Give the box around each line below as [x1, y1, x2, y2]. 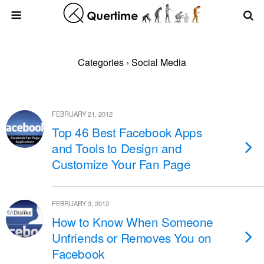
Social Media [129, 55, 186, 69]
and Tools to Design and [52, 139, 182, 157]
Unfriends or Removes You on [52, 229, 212, 246]
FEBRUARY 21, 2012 [52, 109, 113, 118]
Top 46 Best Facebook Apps [52, 123, 202, 141]
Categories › [78, 55, 129, 69]
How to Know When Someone [52, 213, 214, 230]
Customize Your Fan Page [52, 155, 191, 173]
